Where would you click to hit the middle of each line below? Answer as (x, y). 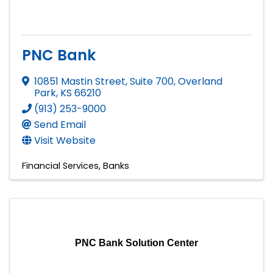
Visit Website (65, 140)
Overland (200, 81)
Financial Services (60, 165)
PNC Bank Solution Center (136, 243)
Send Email (60, 124)
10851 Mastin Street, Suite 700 (104, 81)
